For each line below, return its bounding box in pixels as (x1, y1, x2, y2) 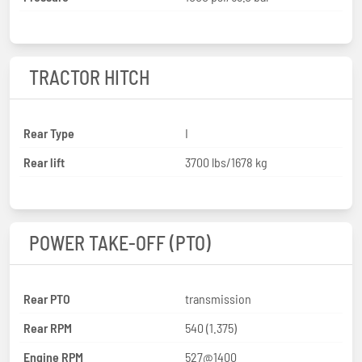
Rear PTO (23, 290, 70, 306)
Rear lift (23, 154, 65, 170)
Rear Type (23, 124, 74, 141)
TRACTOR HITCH (29, 65, 149, 89)
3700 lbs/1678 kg (185, 154, 267, 170)
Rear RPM (23, 319, 72, 335)
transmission (185, 290, 251, 306)
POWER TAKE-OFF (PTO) (29, 230, 211, 255)
